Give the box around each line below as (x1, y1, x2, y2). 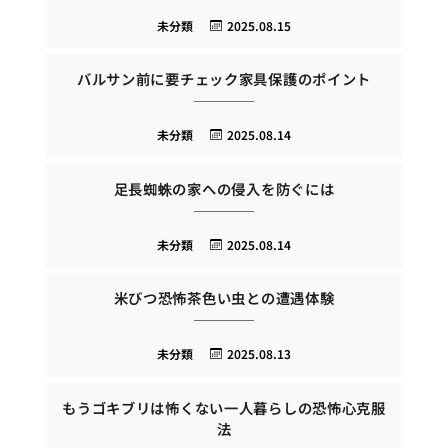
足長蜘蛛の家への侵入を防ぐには (113, 177, 335, 199)
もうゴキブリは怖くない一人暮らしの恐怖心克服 (62, 396, 386, 418)
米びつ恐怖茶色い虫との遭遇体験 (113, 287, 335, 309)
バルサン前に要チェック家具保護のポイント (76, 68, 372, 90)
